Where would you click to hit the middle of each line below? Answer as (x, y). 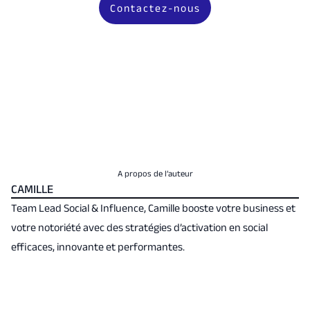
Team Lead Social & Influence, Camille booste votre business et (153, 208)
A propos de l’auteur (155, 173)
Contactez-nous (155, 8)
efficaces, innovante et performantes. (98, 246)
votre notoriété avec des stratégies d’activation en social (139, 227)
